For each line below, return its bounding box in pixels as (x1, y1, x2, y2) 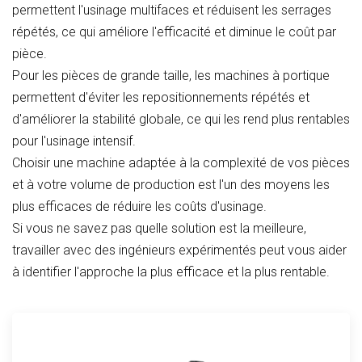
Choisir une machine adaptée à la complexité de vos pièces (12, 154, 350, 170)
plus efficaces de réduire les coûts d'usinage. (12, 198, 267, 214)
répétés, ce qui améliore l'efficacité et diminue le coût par (12, 23, 336, 40)
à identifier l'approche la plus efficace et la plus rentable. (12, 263, 330, 280)
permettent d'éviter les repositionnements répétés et (12, 89, 309, 105)
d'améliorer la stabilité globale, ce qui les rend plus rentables (12, 111, 350, 127)
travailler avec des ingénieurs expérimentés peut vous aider (12, 242, 347, 258)
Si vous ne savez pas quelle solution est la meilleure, (12, 220, 306, 236)
